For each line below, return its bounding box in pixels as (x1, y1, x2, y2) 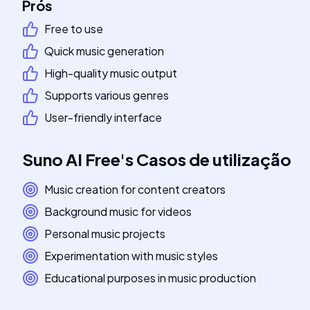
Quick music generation (44, 44, 164, 58)
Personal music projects (44, 226, 165, 241)
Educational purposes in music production (44, 271, 256, 285)
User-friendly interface (44, 110, 162, 125)
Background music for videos (44, 204, 192, 219)
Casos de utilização (136, 149, 291, 170)
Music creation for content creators (44, 182, 226, 197)
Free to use (44, 21, 103, 36)
